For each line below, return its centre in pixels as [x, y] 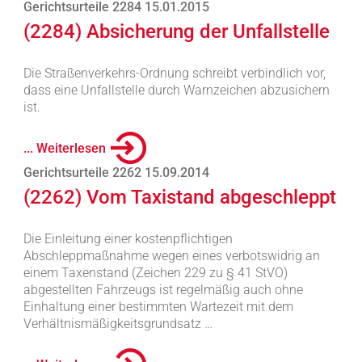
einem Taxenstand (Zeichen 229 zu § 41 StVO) [155, 273]
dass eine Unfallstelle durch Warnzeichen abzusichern [176, 90]
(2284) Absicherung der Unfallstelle [176, 32]
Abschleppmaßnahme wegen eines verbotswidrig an [171, 256]
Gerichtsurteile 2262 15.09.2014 [116, 173]
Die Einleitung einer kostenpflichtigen [128, 239]
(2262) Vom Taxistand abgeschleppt [179, 197]
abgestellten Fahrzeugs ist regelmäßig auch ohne [163, 290]
